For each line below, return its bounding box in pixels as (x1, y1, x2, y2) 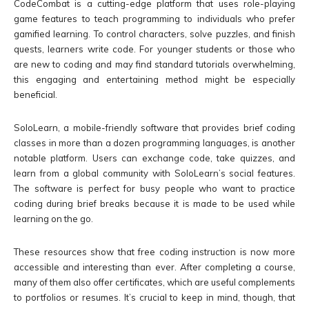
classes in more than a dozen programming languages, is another (14, 137, 295, 149)
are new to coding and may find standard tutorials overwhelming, (14, 59, 295, 70)
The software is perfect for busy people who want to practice (14, 183, 295, 195)
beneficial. (14, 89, 57, 101)
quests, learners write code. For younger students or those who (14, 43, 295, 55)
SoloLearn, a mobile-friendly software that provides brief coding (14, 122, 295, 134)
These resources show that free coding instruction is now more (14, 246, 295, 258)
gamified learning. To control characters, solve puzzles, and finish (14, 28, 295, 40)
